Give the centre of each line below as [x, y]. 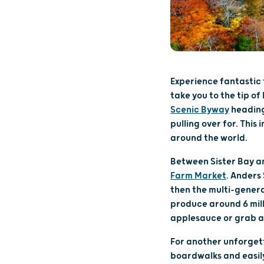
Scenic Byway [200, 110]
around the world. [209, 138]
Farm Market [198, 176]
